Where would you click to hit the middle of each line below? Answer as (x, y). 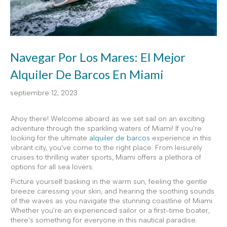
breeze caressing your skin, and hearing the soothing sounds (112, 192)
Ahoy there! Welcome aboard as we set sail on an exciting (108, 119)
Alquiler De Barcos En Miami (87, 74)
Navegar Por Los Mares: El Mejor (98, 57)
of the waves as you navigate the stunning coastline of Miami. (112, 201)
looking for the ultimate (50, 138)
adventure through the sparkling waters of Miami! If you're (106, 129)
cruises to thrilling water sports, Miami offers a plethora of (106, 158)
